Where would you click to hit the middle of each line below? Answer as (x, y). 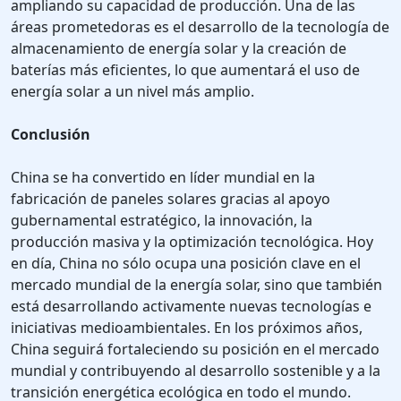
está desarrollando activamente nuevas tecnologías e (191, 307)
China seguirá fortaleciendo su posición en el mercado (195, 350)
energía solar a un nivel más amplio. (132, 92)
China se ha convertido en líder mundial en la (163, 178)
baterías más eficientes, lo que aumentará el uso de (185, 70)
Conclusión (51, 135)
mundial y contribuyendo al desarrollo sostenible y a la (196, 371)
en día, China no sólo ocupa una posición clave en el (186, 264)
